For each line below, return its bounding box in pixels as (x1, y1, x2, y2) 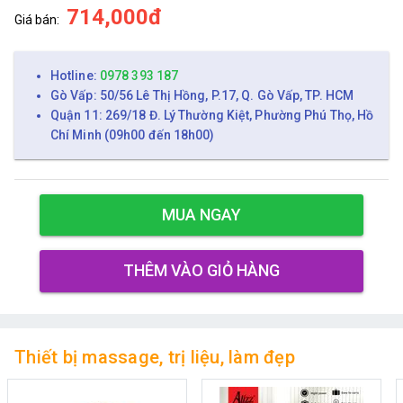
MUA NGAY (162, 205, 241, 225)
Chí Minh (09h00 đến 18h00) (50, 127, 215, 142)
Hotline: (50, 67, 100, 83)
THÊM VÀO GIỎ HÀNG (123, 261, 280, 281)
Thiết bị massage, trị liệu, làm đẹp (14, 345, 295, 368)
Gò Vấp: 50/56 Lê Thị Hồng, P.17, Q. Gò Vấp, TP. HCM (50, 87, 354, 103)
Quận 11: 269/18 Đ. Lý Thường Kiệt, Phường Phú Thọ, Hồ (50, 107, 374, 122)
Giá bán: (14, 12, 59, 27)
